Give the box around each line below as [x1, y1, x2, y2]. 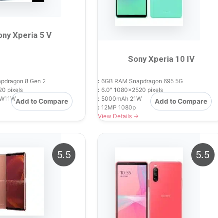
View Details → [98, 112, 139, 120]
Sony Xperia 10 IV [127, 54, 195, 64]
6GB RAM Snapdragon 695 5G [100, 77, 183, 85]
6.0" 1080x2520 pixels [100, 86, 163, 94]
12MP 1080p [100, 104, 136, 111]
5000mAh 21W [100, 95, 142, 103]
